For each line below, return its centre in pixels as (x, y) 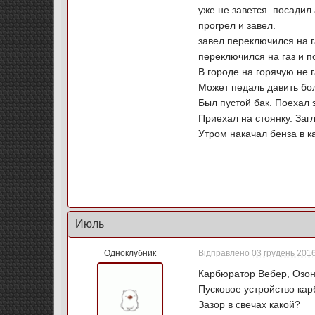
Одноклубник (130, 253)
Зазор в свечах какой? (250, 304)
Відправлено (225, 253)
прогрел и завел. (237, 25)
